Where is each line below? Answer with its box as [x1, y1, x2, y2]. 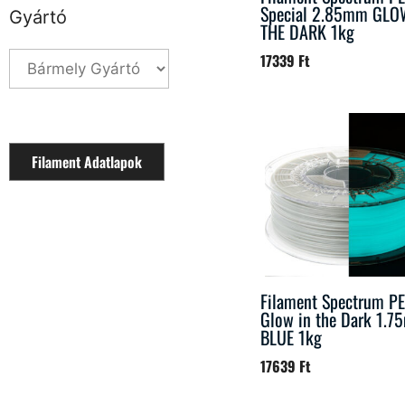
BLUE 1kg [260, 324, 322, 352]
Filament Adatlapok [32, 151, 142, 173]
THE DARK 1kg [260, 17, 354, 45]
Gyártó [9, 6, 67, 28]
